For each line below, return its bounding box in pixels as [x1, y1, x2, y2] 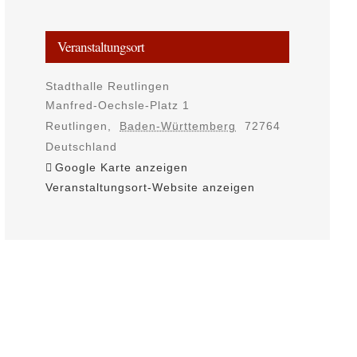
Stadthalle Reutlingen [45, 80, 170, 93]
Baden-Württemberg [120, 120, 237, 133]
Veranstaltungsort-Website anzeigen [45, 181, 255, 194]
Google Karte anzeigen [54, 161, 188, 175]
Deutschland [45, 140, 117, 154]
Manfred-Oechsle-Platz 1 [45, 99, 190, 112]
